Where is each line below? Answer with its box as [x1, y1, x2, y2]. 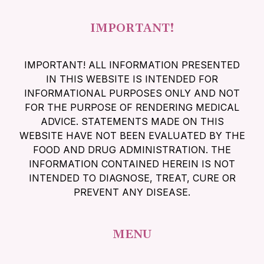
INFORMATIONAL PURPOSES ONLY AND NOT [24, 87, 240, 99]
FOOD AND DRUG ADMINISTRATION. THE [33, 144, 231, 156]
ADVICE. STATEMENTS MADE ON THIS [40, 115, 224, 127]
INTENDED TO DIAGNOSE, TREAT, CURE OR [28, 172, 236, 184]
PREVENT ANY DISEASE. [74, 186, 190, 198]
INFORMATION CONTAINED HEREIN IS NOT [29, 158, 235, 170]
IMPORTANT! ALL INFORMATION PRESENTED [24, 59, 240, 71]
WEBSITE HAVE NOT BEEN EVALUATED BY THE [19, 130, 245, 141]
